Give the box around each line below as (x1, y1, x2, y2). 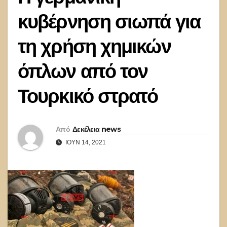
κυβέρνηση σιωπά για (18, 10, 200, 33)
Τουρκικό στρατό (18, 84, 158, 108)
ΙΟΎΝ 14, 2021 (64, 139, 106, 146)
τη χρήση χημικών (18, 34, 171, 58)
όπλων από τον (18, 59, 148, 83)
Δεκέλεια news (72, 125, 121, 134)
